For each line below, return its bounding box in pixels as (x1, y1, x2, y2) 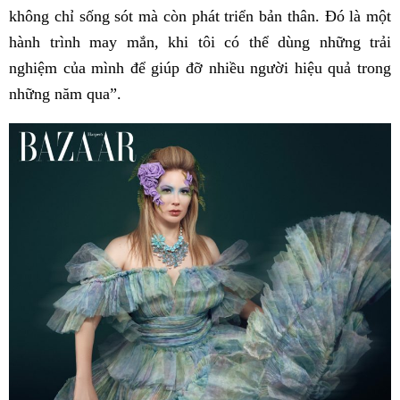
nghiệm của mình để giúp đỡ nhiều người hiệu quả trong (9, 58, 391, 77)
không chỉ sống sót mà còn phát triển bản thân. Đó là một (9, 6, 391, 25)
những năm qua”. (9, 84, 126, 103)
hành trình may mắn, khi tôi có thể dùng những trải (9, 32, 391, 51)
